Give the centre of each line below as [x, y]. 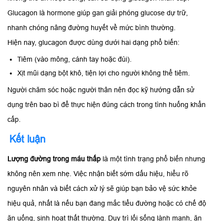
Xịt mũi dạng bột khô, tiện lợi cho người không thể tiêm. [104, 73]
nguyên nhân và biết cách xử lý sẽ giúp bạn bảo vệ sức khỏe [102, 189]
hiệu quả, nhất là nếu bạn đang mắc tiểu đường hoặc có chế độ [107, 203]
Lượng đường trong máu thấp [54, 159]
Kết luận [27, 139]
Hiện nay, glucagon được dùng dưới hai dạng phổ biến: [93, 43]
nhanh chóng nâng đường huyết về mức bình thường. [92, 28]
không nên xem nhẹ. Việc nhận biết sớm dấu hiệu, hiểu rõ [98, 174]
